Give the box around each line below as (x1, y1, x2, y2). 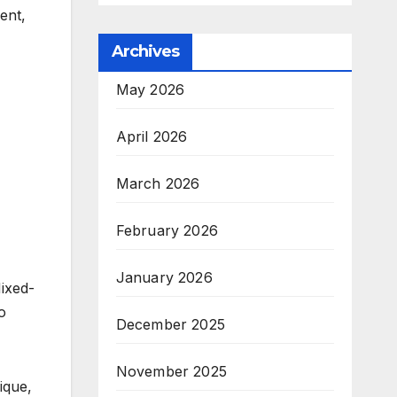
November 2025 (115, 362, 228, 380)
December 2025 (115, 315, 226, 333)
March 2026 (115, 175, 200, 192)
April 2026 (115, 128, 188, 145)
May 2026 (115, 81, 185, 98)
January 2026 (115, 269, 213, 286)
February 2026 (115, 222, 219, 239)
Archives (111, 42, 180, 61)
